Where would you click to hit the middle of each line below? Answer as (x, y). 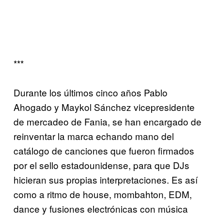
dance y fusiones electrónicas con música (101, 209)
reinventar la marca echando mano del (94, 136)
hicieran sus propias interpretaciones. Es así (106, 180)
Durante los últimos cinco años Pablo (91, 93)
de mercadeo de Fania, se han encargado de (108, 122)
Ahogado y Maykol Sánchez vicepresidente (104, 107)
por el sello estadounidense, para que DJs (101, 165)
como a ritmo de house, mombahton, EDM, (103, 194)
